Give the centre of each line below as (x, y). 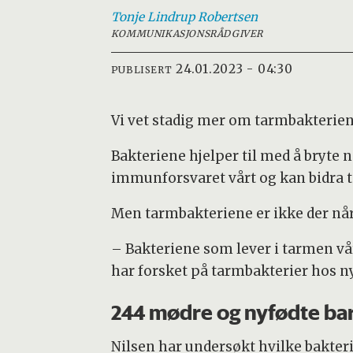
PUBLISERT (141, 69)
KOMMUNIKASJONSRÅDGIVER (187, 34)
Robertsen (227, 17)
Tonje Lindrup (152, 17)
